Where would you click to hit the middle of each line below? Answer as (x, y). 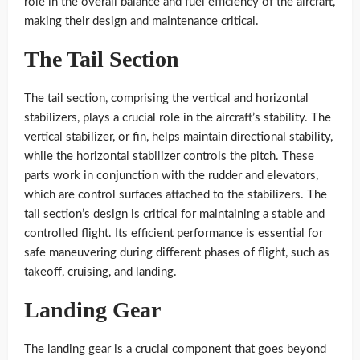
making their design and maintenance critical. (141, 21)
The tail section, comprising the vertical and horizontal (166, 98)
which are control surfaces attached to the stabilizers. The (176, 194)
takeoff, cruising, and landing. (100, 272)
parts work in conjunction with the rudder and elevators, (171, 175)
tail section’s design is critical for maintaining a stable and (174, 214)
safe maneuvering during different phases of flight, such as (177, 252)
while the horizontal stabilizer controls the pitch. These (169, 156)
